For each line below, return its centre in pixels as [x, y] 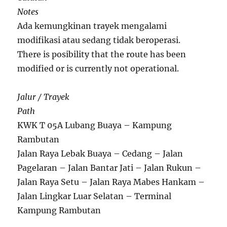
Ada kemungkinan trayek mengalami [92, 26]
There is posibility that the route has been [102, 54]
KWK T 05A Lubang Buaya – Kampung [95, 125]
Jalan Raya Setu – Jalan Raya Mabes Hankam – [111, 182]
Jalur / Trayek [44, 97]
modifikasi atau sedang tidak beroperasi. [99, 40]
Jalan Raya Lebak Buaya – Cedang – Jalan [100, 154]
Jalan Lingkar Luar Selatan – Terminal [94, 196]
